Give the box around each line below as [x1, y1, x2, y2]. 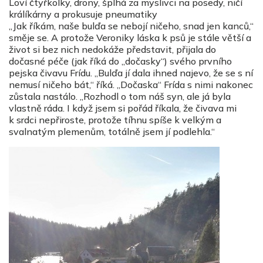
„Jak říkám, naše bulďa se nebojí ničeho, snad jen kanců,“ [9, 20, 254, 32]
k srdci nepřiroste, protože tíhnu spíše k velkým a [9, 114, 221, 126]
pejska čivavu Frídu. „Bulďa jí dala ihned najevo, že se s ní [9, 67, 253, 79]
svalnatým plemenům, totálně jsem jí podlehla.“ [9, 126, 215, 138]
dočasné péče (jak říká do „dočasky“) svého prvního [9, 55, 232, 68]
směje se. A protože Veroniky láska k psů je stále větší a [9, 32, 251, 44]
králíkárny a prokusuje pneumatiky [9, 8, 157, 21]
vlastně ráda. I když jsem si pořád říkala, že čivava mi [9, 102, 237, 114]
